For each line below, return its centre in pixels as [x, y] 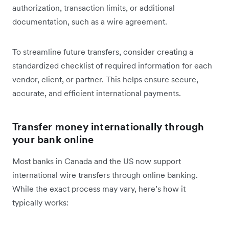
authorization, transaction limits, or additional [94, 8]
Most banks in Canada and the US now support [97, 161]
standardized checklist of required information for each [112, 66]
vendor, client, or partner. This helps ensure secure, [105, 79]
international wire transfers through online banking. [105, 175]
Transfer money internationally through [108, 127]
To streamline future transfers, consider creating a [103, 52]
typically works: [40, 203]
